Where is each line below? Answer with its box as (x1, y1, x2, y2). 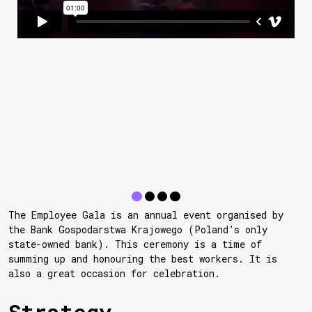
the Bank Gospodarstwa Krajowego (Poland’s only (8, 223, 267, 237)
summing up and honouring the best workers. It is (8, 252, 277, 266)
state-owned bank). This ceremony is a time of (8, 237, 262, 251)
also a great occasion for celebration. (8, 267, 220, 281)
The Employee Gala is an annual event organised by (8, 208, 283, 222)
